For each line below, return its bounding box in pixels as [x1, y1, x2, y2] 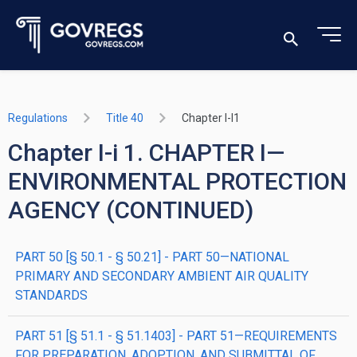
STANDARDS [15, 288, 88, 303]
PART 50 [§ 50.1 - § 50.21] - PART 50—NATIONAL [15, 249, 289, 265]
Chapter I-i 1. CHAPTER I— [8, 139, 284, 167]
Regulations [8, 112, 68, 124]
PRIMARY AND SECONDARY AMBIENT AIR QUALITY [15, 269, 308, 284]
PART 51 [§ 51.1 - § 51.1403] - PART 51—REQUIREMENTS [15, 328, 337, 343]
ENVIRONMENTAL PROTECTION [8, 167, 347, 195]
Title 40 [106, 112, 143, 124]
